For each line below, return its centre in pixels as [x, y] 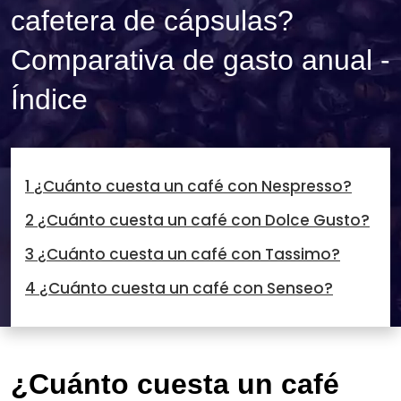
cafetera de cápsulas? [152, 21]
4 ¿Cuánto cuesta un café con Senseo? [179, 289]
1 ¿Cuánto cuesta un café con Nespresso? [188, 187]
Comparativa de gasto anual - [200, 60]
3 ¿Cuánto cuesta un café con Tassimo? [183, 255]
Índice [49, 100]
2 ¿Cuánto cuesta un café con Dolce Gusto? [197, 221]
